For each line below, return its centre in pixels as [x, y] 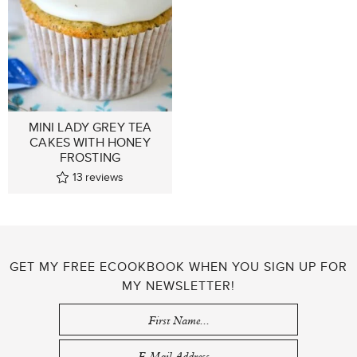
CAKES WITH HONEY [90, 142]
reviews [104, 177]
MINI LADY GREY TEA [90, 127]
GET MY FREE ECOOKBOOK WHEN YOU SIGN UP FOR [178, 266]
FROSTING [90, 157]
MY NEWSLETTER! [178, 285]
